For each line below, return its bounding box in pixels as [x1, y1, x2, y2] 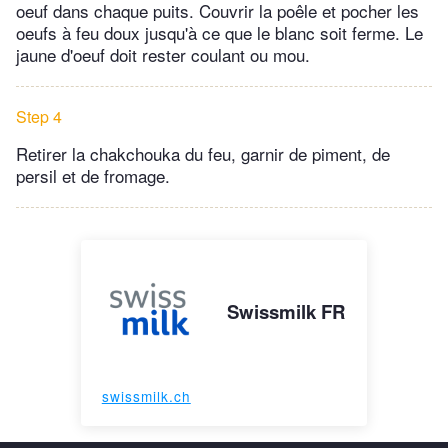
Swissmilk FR [227, 298, 347, 326]
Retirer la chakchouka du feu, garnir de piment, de [16, 141, 390, 167]
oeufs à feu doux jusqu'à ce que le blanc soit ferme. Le [16, 20, 423, 46]
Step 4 [16, 105, 62, 129]
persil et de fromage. [16, 163, 170, 189]
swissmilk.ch [101, 386, 191, 407]
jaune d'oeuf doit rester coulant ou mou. [16, 42, 310, 68]
